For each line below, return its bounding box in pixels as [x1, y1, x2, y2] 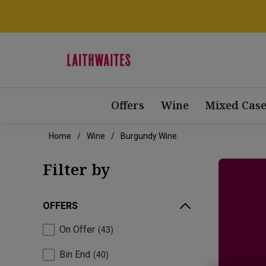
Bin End [59, 249, 90, 261]
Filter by [43, 159, 110, 180]
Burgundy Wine [121, 131, 177, 141]
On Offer [59, 224, 95, 236]
